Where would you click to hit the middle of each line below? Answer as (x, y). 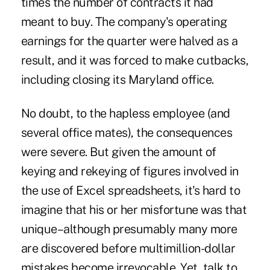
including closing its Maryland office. (117, 80)
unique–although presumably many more (129, 229)
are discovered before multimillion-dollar (128, 249)
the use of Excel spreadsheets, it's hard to (130, 191)
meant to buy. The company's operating (124, 22)
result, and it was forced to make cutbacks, (135, 61)
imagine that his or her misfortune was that (134, 210)
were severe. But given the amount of (118, 152)
